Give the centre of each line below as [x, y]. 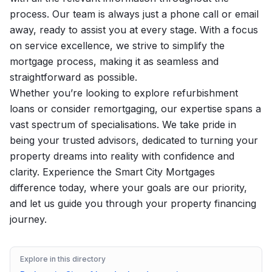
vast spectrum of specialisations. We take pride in [123, 124]
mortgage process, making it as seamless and [114, 61]
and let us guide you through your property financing [133, 203]
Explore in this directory [63, 259]
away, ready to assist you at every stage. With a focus [134, 30]
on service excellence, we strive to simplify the [117, 46]
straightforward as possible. [73, 77]
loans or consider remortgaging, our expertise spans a [135, 109]
